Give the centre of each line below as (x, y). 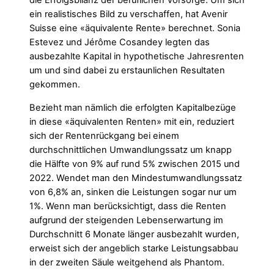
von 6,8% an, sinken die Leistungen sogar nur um (133, 192)
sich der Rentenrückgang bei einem (104, 135)
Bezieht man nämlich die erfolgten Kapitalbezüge (133, 107)
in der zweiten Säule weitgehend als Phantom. (127, 262)
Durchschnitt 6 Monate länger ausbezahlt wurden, (134, 234)
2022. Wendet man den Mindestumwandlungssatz (136, 178)
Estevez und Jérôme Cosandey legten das (120, 43)
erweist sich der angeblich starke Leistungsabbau (134, 248)
